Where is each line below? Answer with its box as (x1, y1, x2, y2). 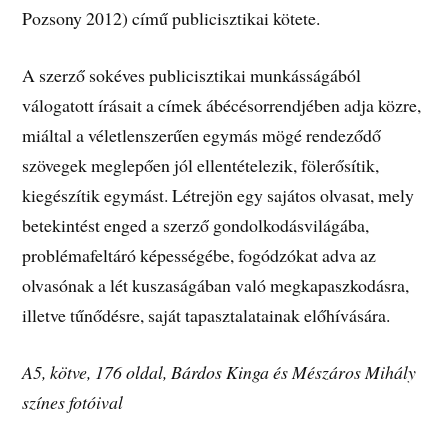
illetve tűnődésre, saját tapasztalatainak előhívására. (22, 303, 391, 328)
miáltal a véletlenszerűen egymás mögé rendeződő (22, 123, 382, 148)
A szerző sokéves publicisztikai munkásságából (22, 63, 362, 88)
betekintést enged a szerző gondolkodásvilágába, (22, 213, 370, 238)
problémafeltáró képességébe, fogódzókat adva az (22, 243, 377, 268)
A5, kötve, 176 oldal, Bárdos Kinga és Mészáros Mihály (22, 359, 417, 384)
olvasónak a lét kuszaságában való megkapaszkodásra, (22, 273, 410, 298)
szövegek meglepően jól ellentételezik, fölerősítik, (22, 153, 380, 178)
